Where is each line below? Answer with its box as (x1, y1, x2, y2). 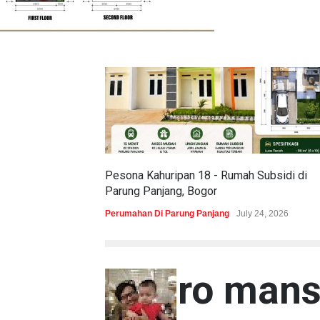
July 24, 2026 (236, 209, 289, 219)
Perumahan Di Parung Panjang (105, 209, 229, 219)
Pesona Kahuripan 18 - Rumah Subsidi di (105, 169, 307, 182)
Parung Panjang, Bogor (105, 184, 217, 198)
